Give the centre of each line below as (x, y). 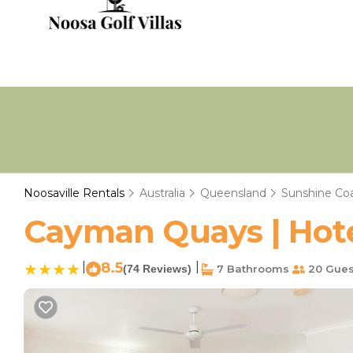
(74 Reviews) (157, 269)
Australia (162, 193)
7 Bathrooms (251, 269)
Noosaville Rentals (76, 193)
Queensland (233, 193)
